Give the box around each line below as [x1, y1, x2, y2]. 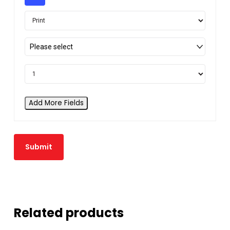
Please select [29, 43, 73, 51]
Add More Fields [28, 98, 84, 108]
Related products [13, 204, 124, 222]
